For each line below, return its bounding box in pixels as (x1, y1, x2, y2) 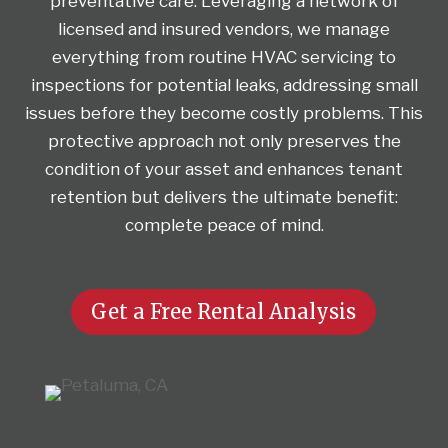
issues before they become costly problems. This (25, 102, 423, 123)
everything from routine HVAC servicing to (52, 46, 396, 67)
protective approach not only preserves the (47, 130, 401, 151)
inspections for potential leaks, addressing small (30, 74, 418, 95)
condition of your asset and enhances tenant (45, 158, 403, 179)
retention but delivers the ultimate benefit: (50, 186, 398, 207)
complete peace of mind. (124, 214, 324, 235)
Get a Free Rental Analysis (91, 298, 357, 324)
